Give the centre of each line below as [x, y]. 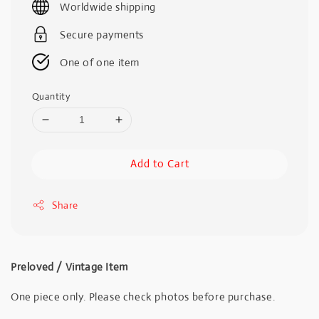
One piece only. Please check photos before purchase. [143, 296]
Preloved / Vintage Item [69, 266]
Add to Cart [159, 163]
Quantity [51, 96]
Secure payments [102, 34]
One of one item [100, 62]
